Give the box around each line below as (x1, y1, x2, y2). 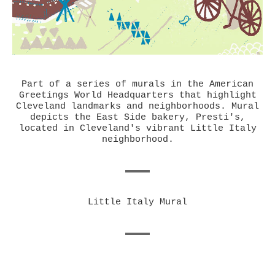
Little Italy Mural (88, 196, 187, 207)
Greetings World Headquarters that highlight (18, 90, 257, 101)
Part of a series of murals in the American (21, 79, 254, 90)
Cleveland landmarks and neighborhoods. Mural (16, 101, 259, 112)
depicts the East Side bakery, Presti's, (29, 112, 246, 123)
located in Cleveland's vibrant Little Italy (18, 123, 257, 134)
